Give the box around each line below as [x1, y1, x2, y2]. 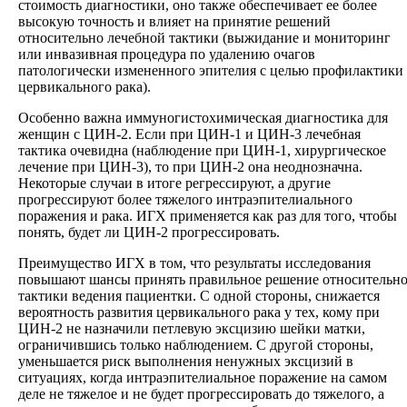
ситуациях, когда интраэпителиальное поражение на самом [18, 369, 387, 385]
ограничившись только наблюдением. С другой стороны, [18, 336, 373, 352]
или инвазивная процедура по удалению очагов [18, 45, 315, 62]
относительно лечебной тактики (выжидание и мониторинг [18, 29, 391, 45]
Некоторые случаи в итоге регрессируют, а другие [18, 174, 331, 191]
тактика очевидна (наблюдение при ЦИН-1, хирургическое [18, 142, 386, 158]
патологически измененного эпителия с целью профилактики [18, 62, 403, 78]
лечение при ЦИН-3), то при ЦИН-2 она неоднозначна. [18, 158, 362, 174]
